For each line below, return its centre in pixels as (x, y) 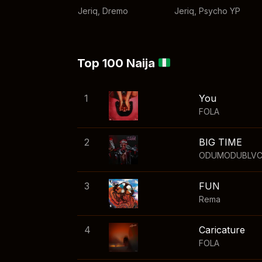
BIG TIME (220, 142)
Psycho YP (220, 11)
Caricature (222, 230)
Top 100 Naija (118, 63)
